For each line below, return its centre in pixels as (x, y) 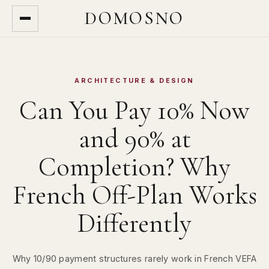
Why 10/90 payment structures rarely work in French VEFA (134, 259)
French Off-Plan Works (134, 195)
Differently (134, 223)
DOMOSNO (134, 18)
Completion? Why (134, 167)
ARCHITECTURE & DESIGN (134, 80)
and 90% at (134, 139)
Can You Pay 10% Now (134, 110)
